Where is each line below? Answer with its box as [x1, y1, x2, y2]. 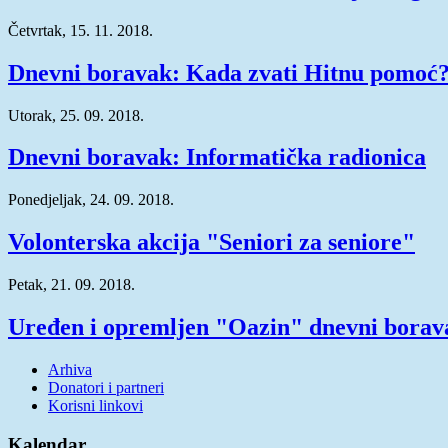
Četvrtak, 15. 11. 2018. [8, 21, 153, 39]
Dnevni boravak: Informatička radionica [8, 144, 426, 171]
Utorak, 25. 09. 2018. [8, 106, 144, 124]
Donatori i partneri [48, 379, 164, 396]
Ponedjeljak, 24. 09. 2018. [8, 191, 174, 209]
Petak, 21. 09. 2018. [8, 276, 135, 294]
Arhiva [48, 361, 92, 378]
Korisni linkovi [48, 397, 143, 414]
